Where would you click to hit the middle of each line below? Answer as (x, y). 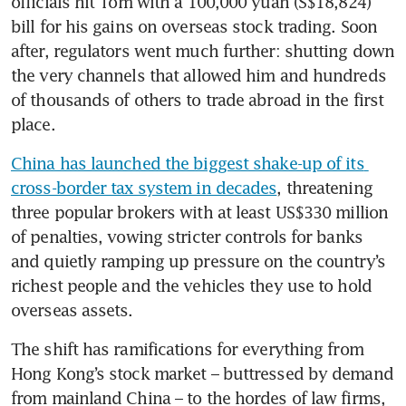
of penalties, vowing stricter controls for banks (187, 237)
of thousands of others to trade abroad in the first (198, 100)
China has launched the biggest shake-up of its (188, 164)
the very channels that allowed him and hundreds (198, 76)
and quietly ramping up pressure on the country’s (198, 261)
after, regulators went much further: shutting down (203, 51)
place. (33, 125)
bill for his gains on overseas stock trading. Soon (194, 27)
